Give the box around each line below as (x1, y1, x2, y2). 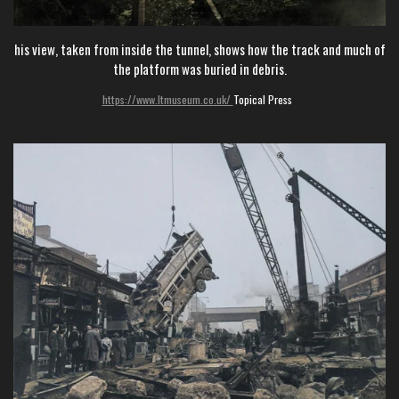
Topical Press (232, 90, 297, 108)
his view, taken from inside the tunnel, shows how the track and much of (13, 38, 386, 59)
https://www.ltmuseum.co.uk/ (102, 90, 233, 108)
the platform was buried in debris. (112, 58, 287, 78)
